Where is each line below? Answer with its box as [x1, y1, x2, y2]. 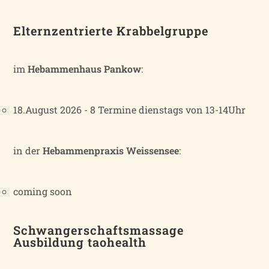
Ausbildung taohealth [13, 234, 147, 250]
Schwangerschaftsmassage [13, 222, 184, 238]
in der [13, 144, 43, 157]
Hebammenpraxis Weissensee [43, 144, 180, 157]
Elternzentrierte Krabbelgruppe [13, 22, 209, 38]
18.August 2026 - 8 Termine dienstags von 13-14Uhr [13, 103, 246, 116]
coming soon [13, 184, 73, 198]
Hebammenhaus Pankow [28, 62, 142, 75]
